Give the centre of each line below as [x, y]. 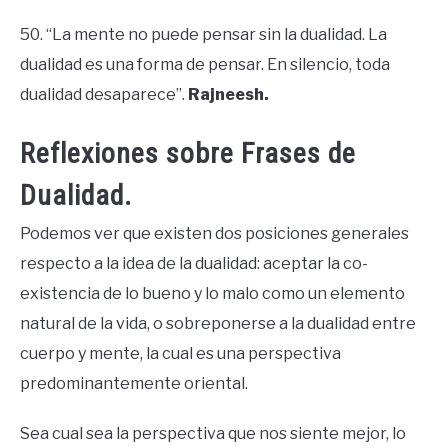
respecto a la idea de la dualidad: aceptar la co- [194, 264]
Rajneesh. [228, 94]
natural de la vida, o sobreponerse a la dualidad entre [218, 324]
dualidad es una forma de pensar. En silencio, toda [205, 64]
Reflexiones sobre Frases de [188, 154]
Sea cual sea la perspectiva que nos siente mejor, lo [213, 434]
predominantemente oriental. [134, 384]
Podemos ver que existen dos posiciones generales [214, 234]
